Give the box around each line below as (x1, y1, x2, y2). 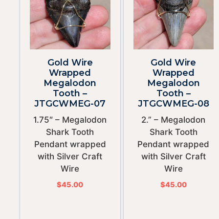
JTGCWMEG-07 (34, 98, 106, 109)
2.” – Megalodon (141, 115, 206, 125)
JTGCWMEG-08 (137, 98, 209, 109)
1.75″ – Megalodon (33, 115, 107, 125)
